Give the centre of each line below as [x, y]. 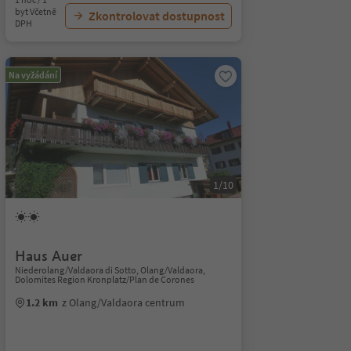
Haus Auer [48, 256]
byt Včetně [35, 11]
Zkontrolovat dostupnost [156, 16]
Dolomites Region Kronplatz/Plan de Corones [104, 279]
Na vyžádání [33, 75]
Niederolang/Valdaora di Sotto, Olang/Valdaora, [110, 270]
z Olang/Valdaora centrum [123, 302]
